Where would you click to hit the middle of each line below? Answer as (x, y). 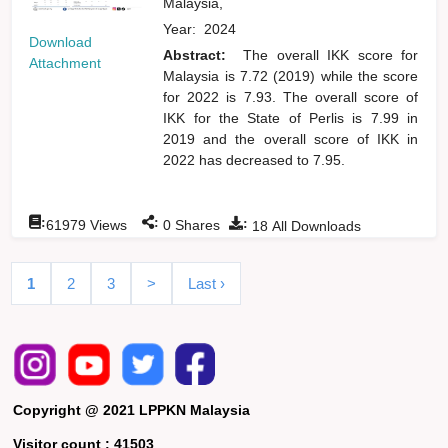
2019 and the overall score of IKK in (291, 138)
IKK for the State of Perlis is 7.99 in (291, 117)
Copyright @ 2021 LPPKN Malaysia (132, 409)
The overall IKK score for (331, 54)
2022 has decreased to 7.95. (254, 159)
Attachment (65, 62)
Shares (196, 224)
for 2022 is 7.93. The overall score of (291, 96)
